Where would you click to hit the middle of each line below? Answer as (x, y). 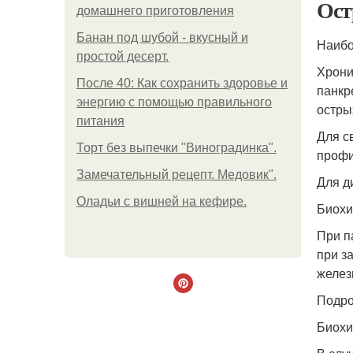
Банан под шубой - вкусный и (162, 37)
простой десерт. (123, 56)
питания (100, 121)
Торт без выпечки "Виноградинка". (176, 148)
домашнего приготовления (155, 11)
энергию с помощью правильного (174, 102)
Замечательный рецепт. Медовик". (176, 175)
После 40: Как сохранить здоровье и (182, 83)
